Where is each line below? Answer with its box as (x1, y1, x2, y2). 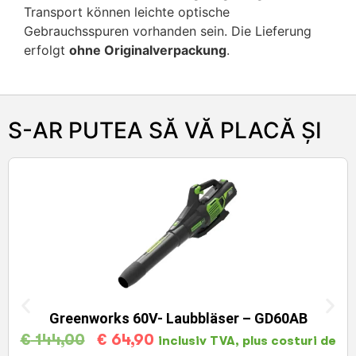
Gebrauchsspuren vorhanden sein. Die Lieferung (24, 22, 311, 39)
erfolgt (24, 41, 69, 58)
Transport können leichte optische (24, 3, 230, 20)
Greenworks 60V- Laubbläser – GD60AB (48, 310, 308, 327)
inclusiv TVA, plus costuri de (157, 334, 336, 349)
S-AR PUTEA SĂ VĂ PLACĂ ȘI (8, 117, 322, 145)
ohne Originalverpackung (69, 41, 226, 58)
